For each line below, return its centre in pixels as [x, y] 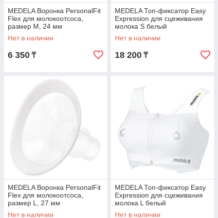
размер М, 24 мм [35, 27]
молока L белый [140, 203]
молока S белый [141, 27]
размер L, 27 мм [34, 203]
